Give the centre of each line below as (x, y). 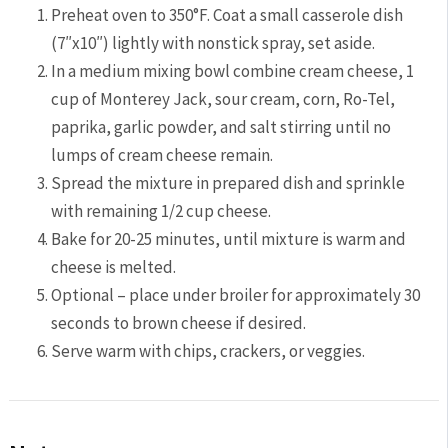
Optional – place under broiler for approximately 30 (236, 295)
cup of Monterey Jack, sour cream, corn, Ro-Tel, (223, 99)
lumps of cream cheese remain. (162, 155)
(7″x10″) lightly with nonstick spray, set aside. (213, 43)
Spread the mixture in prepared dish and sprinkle (228, 183)
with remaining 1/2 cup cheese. (161, 211)
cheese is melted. (114, 267)
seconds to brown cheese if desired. (179, 323)
